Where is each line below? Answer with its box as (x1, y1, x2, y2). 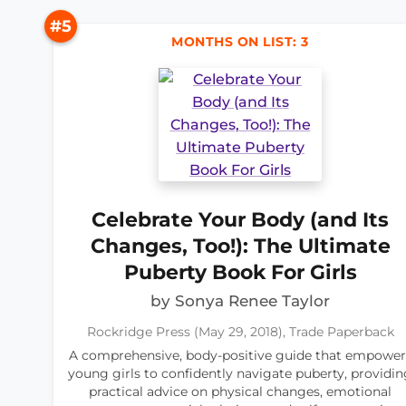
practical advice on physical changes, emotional (89, 383, 391, 401)
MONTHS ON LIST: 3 (171, 34, 309, 50)
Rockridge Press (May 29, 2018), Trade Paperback (86, 324, 394, 340)
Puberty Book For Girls (123, 259, 357, 285)
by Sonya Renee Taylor (150, 292, 330, 311)
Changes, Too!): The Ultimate (90, 233, 391, 259)
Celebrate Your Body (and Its (92, 207, 389, 233)
